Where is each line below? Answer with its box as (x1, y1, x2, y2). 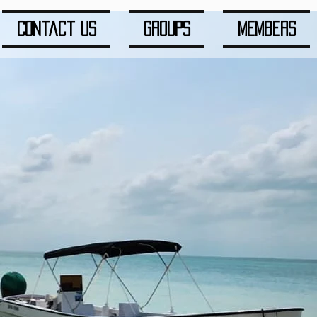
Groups (143, 21, 190, 36)
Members (237, 21, 296, 36)
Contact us (16, 21, 96, 36)
